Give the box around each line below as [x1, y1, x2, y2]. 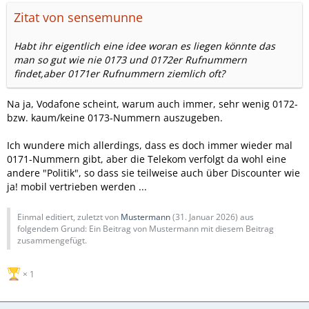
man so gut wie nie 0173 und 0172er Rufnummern [14, 53, 247, 66]
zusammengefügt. [17, 235, 87, 246]
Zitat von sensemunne [14, 9, 143, 26]
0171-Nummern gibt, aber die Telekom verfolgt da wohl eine [7, 152, 286, 166]
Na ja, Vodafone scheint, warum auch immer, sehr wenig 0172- [7, 97, 298, 110]
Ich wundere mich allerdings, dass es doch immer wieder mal [7, 139, 292, 152]
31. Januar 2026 [175, 211, 235, 223]
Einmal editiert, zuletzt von [17, 211, 121, 223]
